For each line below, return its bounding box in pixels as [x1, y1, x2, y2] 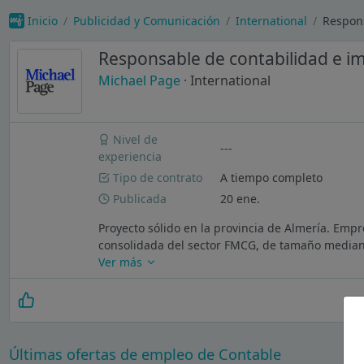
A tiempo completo [220, 169, 323, 185]
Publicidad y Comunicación [72, 12, 220, 28]
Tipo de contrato [110, 169, 203, 185]
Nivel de [110, 132, 158, 148]
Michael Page [97, 71, 180, 90]
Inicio [27, 12, 58, 28]
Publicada [110, 190, 167, 206]
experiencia [98, 149, 162, 165]
